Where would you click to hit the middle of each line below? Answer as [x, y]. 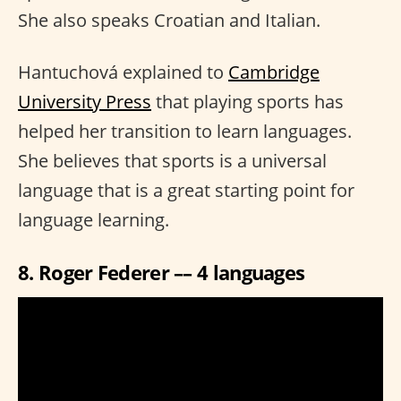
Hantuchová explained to [123, 73]
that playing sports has [247, 102]
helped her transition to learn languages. [185, 132]
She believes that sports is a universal [172, 161]
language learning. [94, 220]
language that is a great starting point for [186, 191]
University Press [85, 102]
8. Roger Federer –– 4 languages [162, 273]
